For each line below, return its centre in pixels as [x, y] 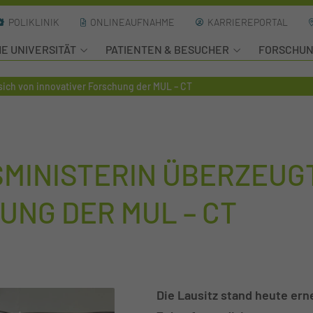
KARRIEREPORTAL [248, 22]
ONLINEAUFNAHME [132, 22]
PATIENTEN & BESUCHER [167, 49]
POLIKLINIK [34, 22]
